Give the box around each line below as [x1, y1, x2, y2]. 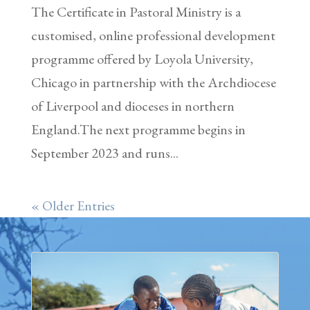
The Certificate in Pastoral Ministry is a [30, 3, 241, 21]
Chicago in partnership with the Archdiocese [30, 73, 276, 92]
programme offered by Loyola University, [30, 50, 253, 69]
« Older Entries [30, 197, 115, 215]
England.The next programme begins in [30, 120, 246, 139]
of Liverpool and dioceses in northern [30, 97, 235, 116]
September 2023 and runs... [30, 144, 179, 163]
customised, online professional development [30, 26, 275, 45]
